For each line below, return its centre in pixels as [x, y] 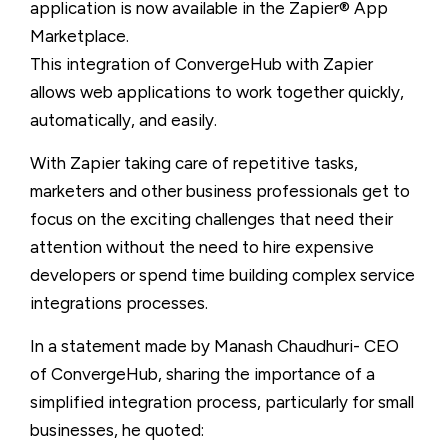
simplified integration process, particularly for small [222, 402]
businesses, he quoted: [117, 430]
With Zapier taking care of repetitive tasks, [194, 163]
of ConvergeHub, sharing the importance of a [202, 374]
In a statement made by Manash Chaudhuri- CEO [214, 346]
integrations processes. [119, 303]
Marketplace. [79, 36]
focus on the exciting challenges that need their [211, 219]
